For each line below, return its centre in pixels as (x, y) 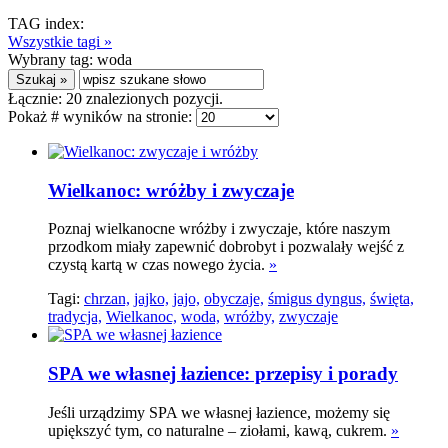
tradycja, (75, 317)
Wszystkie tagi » (60, 41)
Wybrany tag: (52, 59)
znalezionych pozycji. (152, 98)
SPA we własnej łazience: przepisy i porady (223, 374)
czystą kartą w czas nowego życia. (158, 265)
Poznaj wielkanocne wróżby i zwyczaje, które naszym (219, 229)
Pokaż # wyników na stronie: (102, 116)
